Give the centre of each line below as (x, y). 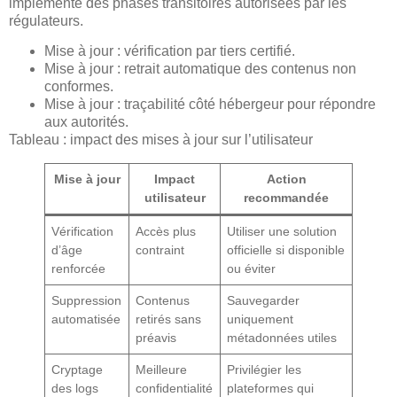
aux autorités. (86, 122)
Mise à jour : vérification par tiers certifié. (170, 51)
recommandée (286, 198)
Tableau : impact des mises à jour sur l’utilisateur (161, 140)
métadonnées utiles (282, 338)
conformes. (79, 87)
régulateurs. (46, 20)
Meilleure (162, 370)
